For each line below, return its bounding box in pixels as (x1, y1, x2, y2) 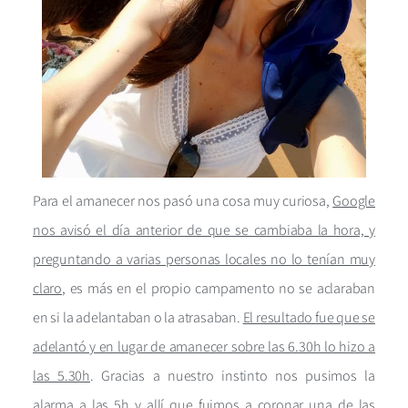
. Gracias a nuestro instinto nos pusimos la (90, 366, 375, 386)
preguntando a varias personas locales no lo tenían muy (33, 250, 375, 270)
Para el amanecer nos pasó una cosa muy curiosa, (33, 191, 333, 211)
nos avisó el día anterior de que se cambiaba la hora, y (33, 220, 375, 240)
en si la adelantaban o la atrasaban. (33, 308, 243, 328)
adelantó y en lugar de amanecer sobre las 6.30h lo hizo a (33, 337, 375, 357)
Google (332, 191, 375, 211)
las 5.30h (33, 366, 90, 386)
